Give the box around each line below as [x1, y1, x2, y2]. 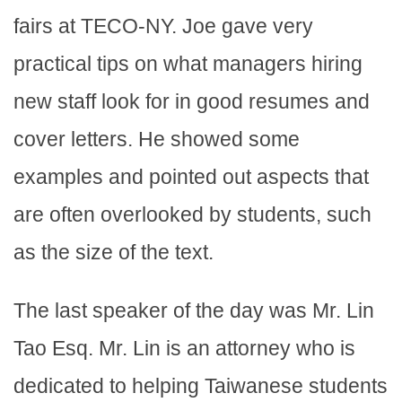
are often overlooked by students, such [13, 203, 371, 227]
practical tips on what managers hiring [13, 52, 363, 76]
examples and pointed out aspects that [13, 165, 369, 189]
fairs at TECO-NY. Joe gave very [13, 14, 313, 39]
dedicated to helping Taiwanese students [13, 374, 388, 398]
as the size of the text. [13, 240, 214, 265]
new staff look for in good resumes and [13, 90, 370, 114]
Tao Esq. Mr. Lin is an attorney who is [13, 336, 355, 361]
